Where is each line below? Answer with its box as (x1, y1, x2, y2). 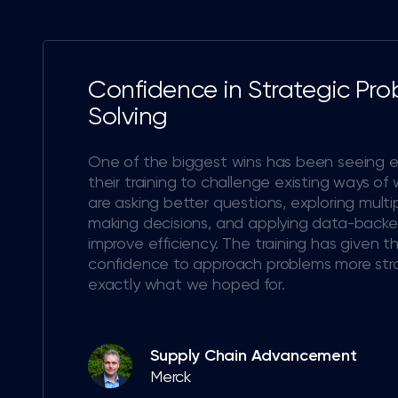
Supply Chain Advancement (150, 346, 357, 366)
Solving (88, 100, 169, 131)
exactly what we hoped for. (88, 274, 285, 293)
